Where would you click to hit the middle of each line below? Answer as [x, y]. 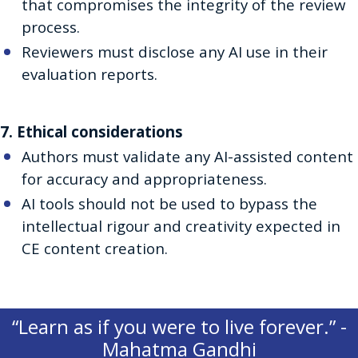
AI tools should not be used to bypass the [169, 203]
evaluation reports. [89, 74]
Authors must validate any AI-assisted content [187, 156]
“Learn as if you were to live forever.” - [179, 326]
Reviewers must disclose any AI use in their [175, 52]
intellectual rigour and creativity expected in [181, 226]
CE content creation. [95, 248]
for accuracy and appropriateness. [144, 179]
